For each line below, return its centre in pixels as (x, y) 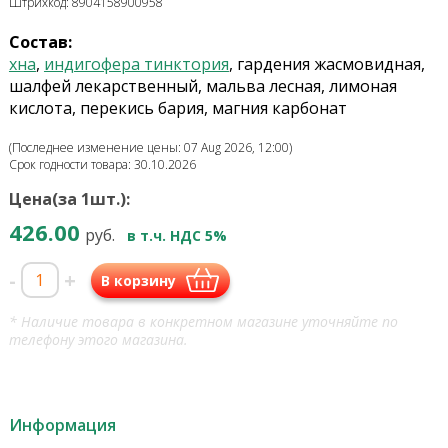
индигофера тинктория (136, 64)
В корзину (138, 280)
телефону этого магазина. (98, 340)
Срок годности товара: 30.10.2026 (102, 165)
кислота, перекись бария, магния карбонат (177, 108)
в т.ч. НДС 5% (176, 236)
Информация (62, 425)
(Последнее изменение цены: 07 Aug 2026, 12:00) (150, 148)
